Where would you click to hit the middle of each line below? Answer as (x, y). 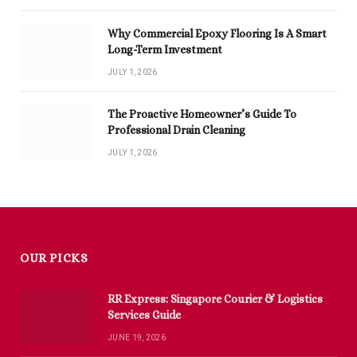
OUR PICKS (54, 259)
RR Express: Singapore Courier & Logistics (215, 299)
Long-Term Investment (165, 50)
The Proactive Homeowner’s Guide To (202, 114)
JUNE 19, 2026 (137, 338)
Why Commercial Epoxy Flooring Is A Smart (217, 34)
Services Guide (144, 315)
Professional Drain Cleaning (177, 130)
